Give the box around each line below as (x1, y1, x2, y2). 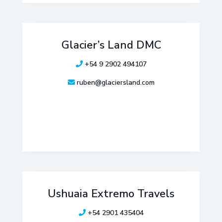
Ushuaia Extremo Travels (48, 186, 174, 201)
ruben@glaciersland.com (76, 78, 155, 87)
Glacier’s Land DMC (61, 38, 161, 53)
